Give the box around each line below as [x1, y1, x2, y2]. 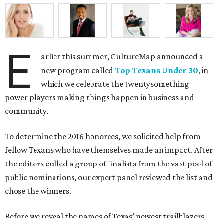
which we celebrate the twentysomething [41, 79, 190, 89]
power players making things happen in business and [5, 92, 194, 103]
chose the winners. [5, 186, 71, 196]
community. [5, 106, 48, 116]
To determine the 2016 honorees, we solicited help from [5, 131, 200, 142]
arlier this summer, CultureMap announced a [41, 52, 204, 62]
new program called [41, 65, 115, 75]
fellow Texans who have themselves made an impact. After [5, 145, 213, 155]
